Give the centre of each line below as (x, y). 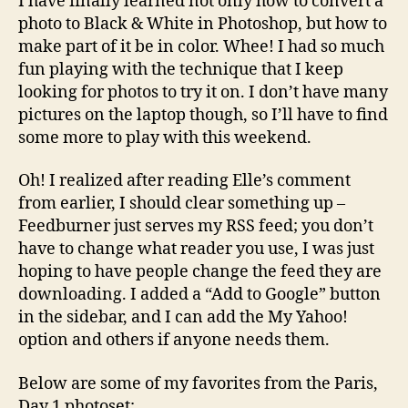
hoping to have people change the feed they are (200, 272)
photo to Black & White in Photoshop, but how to (203, 24)
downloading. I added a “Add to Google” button (199, 295)
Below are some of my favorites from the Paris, (198, 383)
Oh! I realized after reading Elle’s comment (184, 181)
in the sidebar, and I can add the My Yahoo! (183, 317)
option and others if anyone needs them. (174, 340)
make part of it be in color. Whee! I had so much (201, 46)
